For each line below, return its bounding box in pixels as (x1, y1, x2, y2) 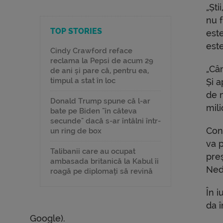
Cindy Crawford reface (50, 46, 132, 56)
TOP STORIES (50, 26, 102, 36)
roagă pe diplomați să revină (50, 167, 153, 176)
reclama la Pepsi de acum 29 (50, 56, 153, 66)
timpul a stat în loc (50, 76, 115, 86)
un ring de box (50, 126, 102, 136)
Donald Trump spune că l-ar (50, 97, 150, 106)
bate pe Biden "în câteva (50, 107, 137, 116)
